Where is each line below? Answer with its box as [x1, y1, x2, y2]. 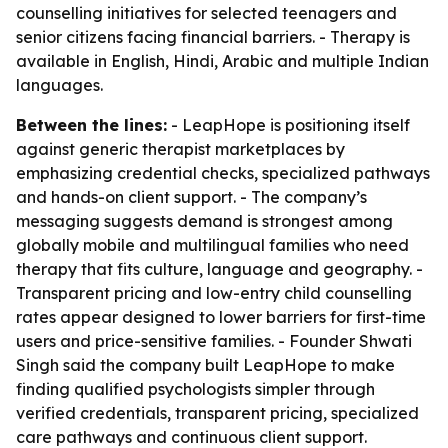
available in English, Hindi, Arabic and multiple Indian [16, 51, 429, 71]
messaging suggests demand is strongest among [16, 211, 393, 231]
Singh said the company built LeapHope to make [16, 355, 395, 375]
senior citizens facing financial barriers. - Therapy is [16, 27, 410, 47]
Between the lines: [16, 115, 167, 135]
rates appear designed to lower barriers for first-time [16, 307, 426, 327]
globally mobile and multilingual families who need [16, 235, 409, 255]
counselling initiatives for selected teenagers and [16, 3, 397, 23]
